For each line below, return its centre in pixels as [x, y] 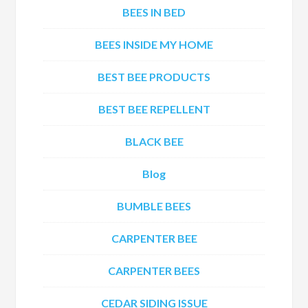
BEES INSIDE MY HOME [154, 44]
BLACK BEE [154, 141]
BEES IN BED [154, 12]
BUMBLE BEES [154, 206]
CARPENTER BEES [154, 271]
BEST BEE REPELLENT [154, 109]
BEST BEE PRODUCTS [154, 77]
